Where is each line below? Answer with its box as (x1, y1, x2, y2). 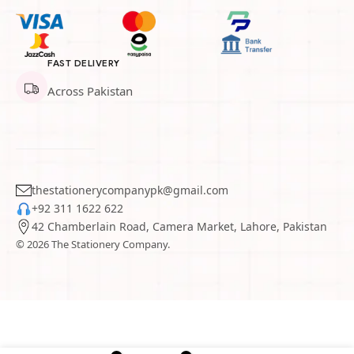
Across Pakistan (47, 83, 133, 99)
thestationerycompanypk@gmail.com (32, 183, 228, 198)
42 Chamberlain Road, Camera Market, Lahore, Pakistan (32, 219, 327, 234)
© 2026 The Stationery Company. (16, 237, 170, 251)
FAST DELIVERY (47, 57, 120, 69)
